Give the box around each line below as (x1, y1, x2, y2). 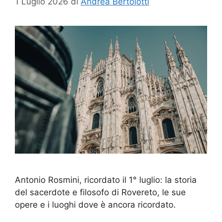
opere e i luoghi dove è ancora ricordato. (15, 200, 176, 210)
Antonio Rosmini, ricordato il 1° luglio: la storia (15, 175, 197, 185)
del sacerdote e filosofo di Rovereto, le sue (15, 187, 186, 198)
